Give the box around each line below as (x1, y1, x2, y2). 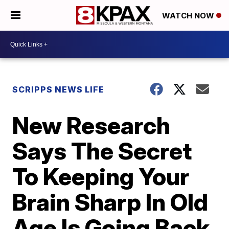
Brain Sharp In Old (12, 188, 209, 216)
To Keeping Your (12, 162, 190, 191)
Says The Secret (12, 136, 192, 165)
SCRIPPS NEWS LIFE (12, 84, 105, 95)
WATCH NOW (162, 11, 216, 21)
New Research (12, 111, 171, 140)
